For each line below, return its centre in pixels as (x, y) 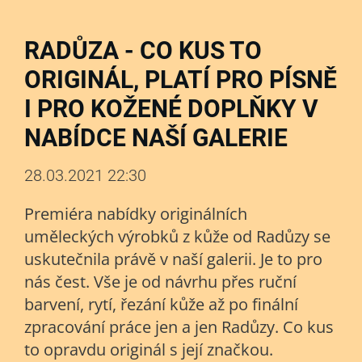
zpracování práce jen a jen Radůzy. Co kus (179, 327)
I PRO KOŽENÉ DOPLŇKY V (171, 109)
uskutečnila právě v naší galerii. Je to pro (173, 259)
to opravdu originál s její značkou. (149, 349)
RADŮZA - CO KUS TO (143, 51)
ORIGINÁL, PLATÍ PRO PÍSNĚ (181, 80)
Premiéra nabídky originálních (136, 214)
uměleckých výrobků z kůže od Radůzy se (177, 236)
